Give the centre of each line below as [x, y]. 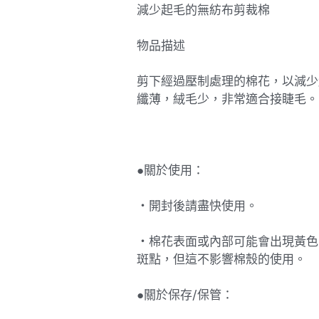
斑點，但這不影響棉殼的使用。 [221, 259]
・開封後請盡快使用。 [197, 205]
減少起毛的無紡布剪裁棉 [203, 10]
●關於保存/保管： [185, 294]
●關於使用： [170, 170]
